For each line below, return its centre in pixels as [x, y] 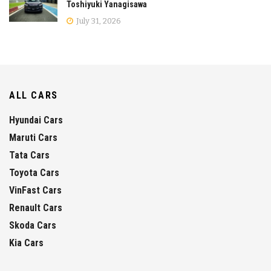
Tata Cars [29, 155]
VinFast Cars [35, 191]
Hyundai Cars [36, 120]
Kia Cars [26, 243]
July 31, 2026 [98, 21]
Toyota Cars [34, 173]
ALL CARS [34, 96]
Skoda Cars [33, 226]
